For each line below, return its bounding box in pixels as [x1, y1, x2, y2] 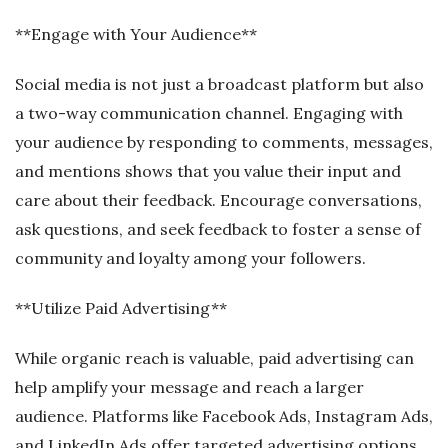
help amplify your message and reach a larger [15, 376, 364, 397]
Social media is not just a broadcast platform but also [15, 73, 424, 94]
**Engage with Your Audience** [15, 23, 257, 44]
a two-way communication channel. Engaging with [15, 102, 403, 123]
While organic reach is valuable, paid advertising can [15, 347, 414, 368]
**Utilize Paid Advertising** [15, 297, 227, 318]
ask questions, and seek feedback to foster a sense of [15, 218, 421, 239]
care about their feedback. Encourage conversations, [15, 189, 422, 210]
